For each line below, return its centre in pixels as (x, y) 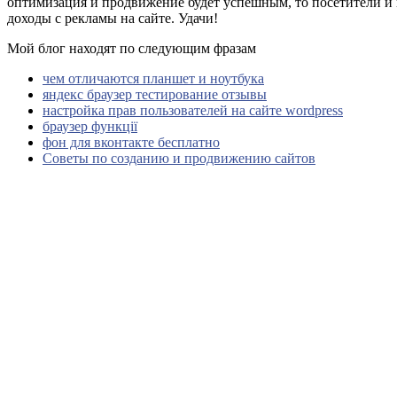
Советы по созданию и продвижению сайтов (179, 158)
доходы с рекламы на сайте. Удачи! (113, 18)
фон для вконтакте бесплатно (131, 142)
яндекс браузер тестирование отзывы (155, 94)
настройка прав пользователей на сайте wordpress (193, 110)
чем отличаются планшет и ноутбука (153, 78)
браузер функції (90, 126)
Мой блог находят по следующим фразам (132, 48)
